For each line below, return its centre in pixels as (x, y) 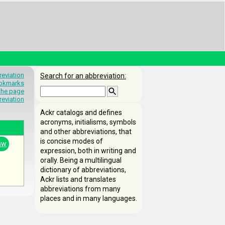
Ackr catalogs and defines (81, 113)
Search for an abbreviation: (83, 76)
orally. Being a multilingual (81, 160)
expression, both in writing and (88, 151)
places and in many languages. (89, 198)
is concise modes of (72, 141)
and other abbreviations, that (86, 132)
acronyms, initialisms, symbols (88, 122)
